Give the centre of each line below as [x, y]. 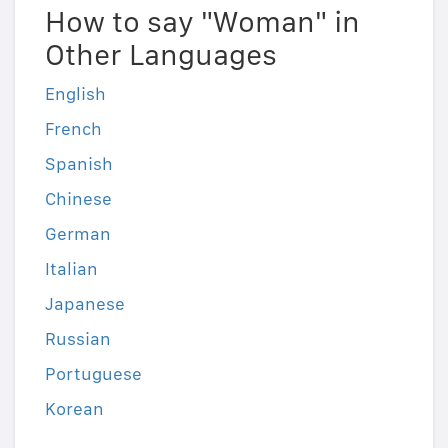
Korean [74, 409]
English [75, 94]
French [73, 129]
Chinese [78, 199]
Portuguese [93, 374]
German [78, 234]
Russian [78, 339]
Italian [71, 269]
